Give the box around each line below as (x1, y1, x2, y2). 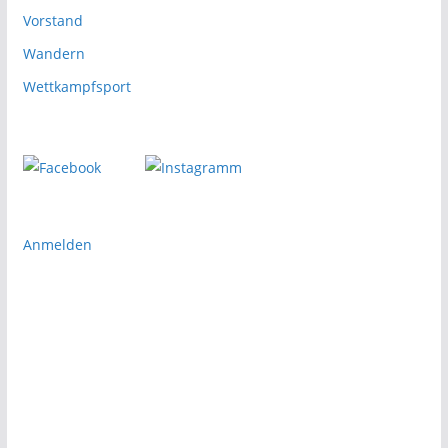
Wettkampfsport (22, 77, 131, 96)
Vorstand (22, 11, 83, 30)
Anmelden (22, 235, 92, 254)
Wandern (22, 44, 85, 63)
